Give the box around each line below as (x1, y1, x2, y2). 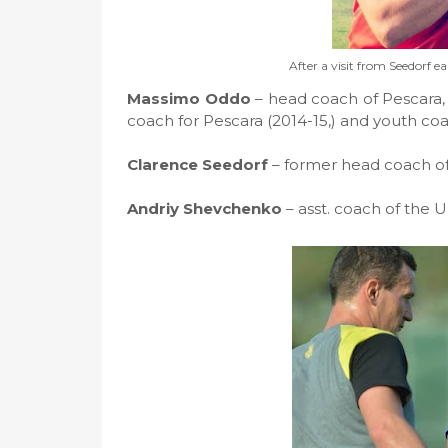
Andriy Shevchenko (127, 199, 282, 218)
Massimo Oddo (127, 89, 251, 108)
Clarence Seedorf (127, 155, 268, 174)
